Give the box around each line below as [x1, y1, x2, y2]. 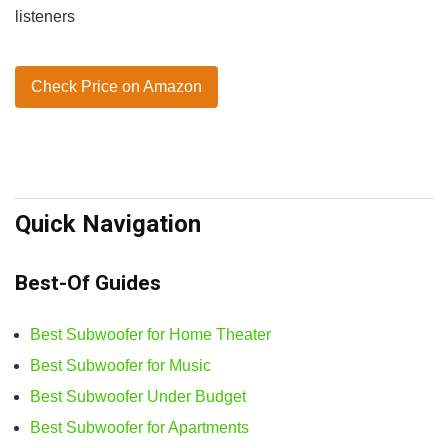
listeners [15, 7, 75, 25]
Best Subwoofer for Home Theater [30, 325, 271, 343]
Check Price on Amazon [31, 77, 202, 95]
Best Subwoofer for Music [30, 356, 211, 374]
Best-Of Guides [15, 270, 161, 295]
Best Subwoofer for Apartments [30, 418, 249, 436]
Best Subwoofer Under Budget [30, 387, 246, 405]
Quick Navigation [15, 209, 201, 238]
